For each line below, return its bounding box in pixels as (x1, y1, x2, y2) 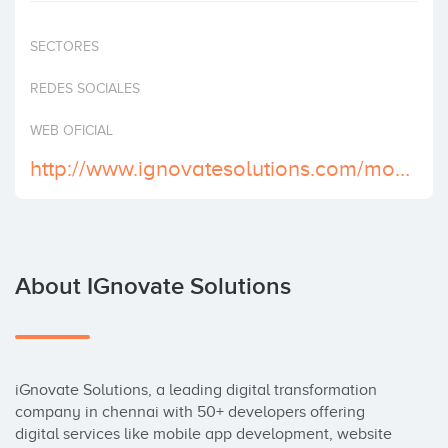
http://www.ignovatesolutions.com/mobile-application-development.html (395, 156, 410, 181)
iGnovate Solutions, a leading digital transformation (15, 381, 377, 399)
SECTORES (30, 39, 99, 54)
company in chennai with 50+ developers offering (15, 403, 365, 421)
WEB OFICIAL (30, 123, 113, 138)
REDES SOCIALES (30, 81, 140, 96)
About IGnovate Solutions (15, 272, 291, 301)
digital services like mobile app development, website (15, 425, 392, 443)
